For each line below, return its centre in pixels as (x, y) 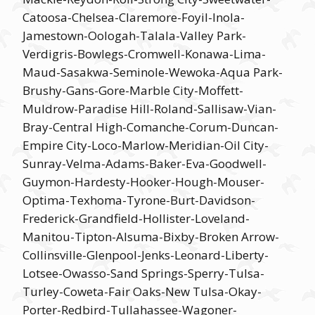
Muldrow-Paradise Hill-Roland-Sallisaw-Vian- (149, 109)
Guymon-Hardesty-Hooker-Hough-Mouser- (143, 182)
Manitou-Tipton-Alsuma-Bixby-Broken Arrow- (151, 237)
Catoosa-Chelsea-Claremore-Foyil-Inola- (134, 17)
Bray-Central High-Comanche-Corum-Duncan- (150, 127)
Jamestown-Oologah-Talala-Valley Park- (134, 36)
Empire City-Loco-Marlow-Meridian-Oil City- (146, 145)
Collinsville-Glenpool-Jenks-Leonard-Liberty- (146, 255)
